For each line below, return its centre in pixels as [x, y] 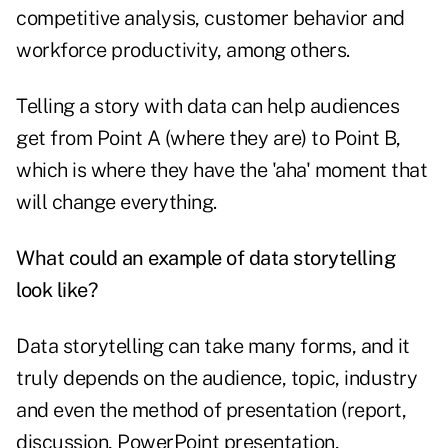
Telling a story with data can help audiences [207, 106]
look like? [56, 290]
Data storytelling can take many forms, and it [213, 346]
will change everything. [116, 202]
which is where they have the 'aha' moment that [221, 170]
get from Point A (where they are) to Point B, [208, 138]
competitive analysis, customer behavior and [210, 18]
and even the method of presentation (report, [211, 410]
